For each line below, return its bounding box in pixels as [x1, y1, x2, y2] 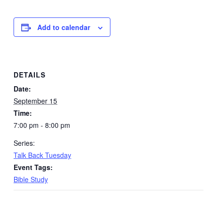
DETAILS [14, 69, 46, 79]
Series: [14, 138, 35, 148]
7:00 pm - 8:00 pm [14, 120, 70, 130]
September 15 [14, 95, 57, 106]
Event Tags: [14, 162, 53, 172]
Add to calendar [37, 22, 90, 32]
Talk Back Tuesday [14, 150, 71, 160]
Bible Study [14, 174, 48, 184]
